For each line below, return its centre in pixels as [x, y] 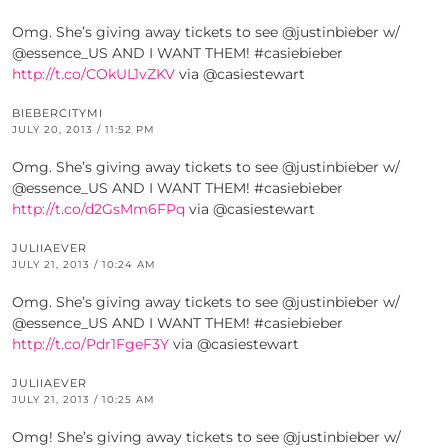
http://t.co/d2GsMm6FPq [98, 209]
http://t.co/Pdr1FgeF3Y [90, 344]
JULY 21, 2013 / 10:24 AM [84, 265]
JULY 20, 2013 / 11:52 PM [83, 130]
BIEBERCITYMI [57, 113]
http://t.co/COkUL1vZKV [93, 74]
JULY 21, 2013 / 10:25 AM [83, 400]
